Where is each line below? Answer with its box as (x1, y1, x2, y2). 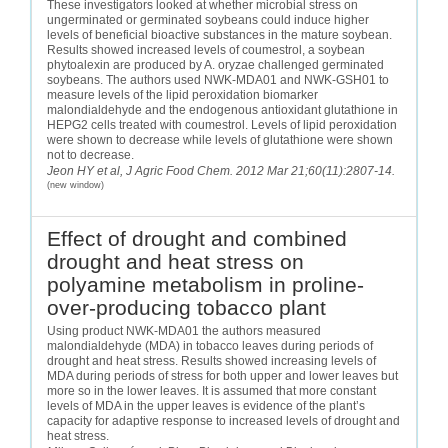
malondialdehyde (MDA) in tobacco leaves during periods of (47, 338, 373, 353)
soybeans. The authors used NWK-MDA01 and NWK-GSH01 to (47, 73, 389, 87)
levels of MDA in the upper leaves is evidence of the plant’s (47, 398, 365, 413)
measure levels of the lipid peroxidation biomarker (47, 88, 318, 102)
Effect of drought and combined (47, 226, 347, 250)
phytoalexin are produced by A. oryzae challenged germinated (47, 58, 384, 72)
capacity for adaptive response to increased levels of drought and (47, 413, 400, 428)
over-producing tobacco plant (47, 295, 326, 319)
